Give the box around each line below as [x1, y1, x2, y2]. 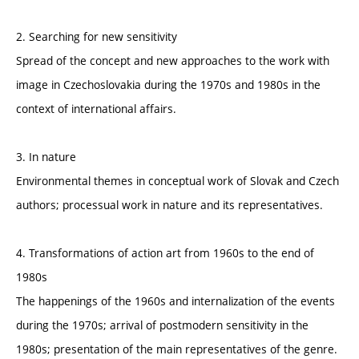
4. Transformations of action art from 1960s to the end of [16, 245, 314, 261]
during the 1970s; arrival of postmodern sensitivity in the [16, 317, 309, 333]
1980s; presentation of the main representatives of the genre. [16, 341, 337, 357]
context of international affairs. [16, 101, 176, 117]
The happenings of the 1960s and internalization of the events [16, 293, 335, 309]
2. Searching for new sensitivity [16, 29, 177, 45]
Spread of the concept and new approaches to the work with [16, 53, 329, 69]
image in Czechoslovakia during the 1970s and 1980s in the [16, 77, 321, 93]
